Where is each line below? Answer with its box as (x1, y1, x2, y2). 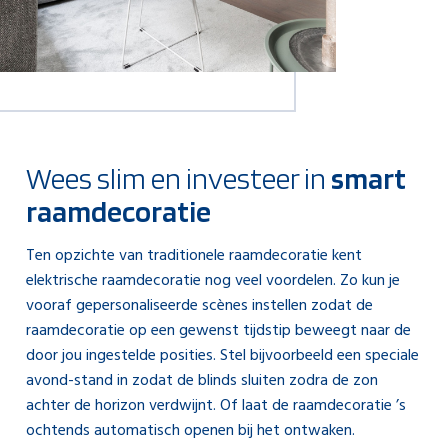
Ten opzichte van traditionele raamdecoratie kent (26, 243, 362, 269)
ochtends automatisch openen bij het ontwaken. (26, 418, 355, 444)
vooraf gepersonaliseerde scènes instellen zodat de (26, 293, 373, 319)
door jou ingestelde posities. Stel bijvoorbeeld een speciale (26, 343, 419, 369)
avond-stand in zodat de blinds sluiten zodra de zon (26, 368, 378, 394)
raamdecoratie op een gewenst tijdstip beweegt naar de (26, 318, 411, 344)
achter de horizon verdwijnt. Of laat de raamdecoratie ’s (26, 393, 406, 419)
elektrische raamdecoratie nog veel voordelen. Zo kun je (26, 268, 400, 294)
